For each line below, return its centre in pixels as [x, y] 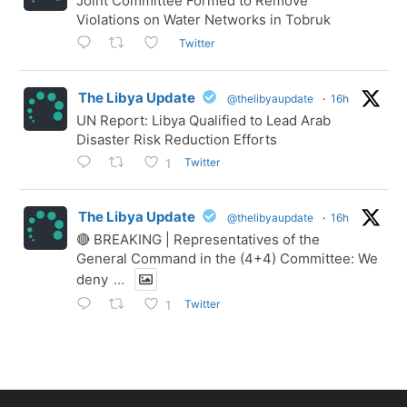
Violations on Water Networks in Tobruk [203, 20]
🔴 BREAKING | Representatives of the [198, 239]
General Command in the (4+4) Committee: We [227, 258]
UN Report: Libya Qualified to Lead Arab [203, 120]
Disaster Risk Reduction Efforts [177, 139]
